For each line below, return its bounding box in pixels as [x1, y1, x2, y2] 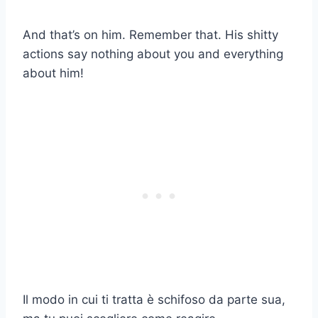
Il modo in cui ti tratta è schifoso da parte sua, [23, 292, 285, 307]
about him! [23, 65, 84, 80]
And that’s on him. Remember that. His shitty [23, 27, 278, 42]
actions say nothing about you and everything [23, 46, 283, 61]
